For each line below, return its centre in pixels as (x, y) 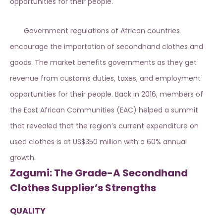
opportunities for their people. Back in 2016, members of (107, 94)
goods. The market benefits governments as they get (103, 63)
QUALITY (28, 211)
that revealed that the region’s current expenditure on (104, 126)
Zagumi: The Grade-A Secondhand (99, 173)
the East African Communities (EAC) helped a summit (104, 110)
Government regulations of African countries (95, 31)
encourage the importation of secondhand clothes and (107, 47)
